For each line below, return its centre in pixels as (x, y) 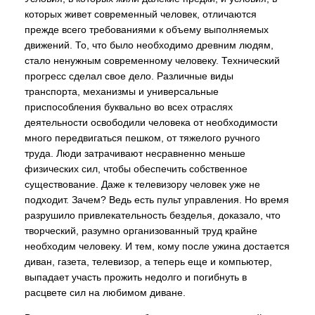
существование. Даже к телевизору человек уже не (142, 184)
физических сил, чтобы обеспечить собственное (136, 169)
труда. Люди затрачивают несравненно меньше (135, 153)
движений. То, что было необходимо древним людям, (149, 45)
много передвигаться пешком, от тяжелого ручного (142, 138)
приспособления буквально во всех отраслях (129, 107)
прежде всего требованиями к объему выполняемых (147, 30)
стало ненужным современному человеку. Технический (152, 60)
